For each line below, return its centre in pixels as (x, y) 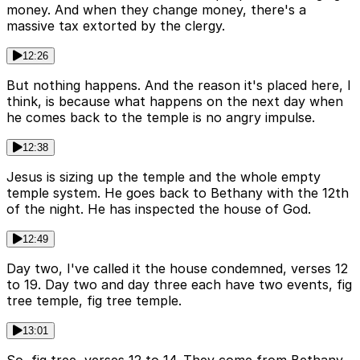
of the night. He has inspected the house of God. (159, 209)
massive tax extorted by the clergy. (116, 26)
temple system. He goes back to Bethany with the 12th (178, 193)
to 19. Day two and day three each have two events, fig (179, 285)
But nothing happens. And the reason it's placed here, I (179, 86)
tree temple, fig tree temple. (94, 301)
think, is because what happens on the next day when (175, 102)
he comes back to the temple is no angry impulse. (161, 118)
